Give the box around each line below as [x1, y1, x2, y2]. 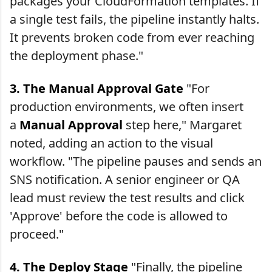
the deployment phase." [10, 47, 143, 64]
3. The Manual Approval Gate [10, 80, 183, 97]
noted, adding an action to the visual [10, 134, 213, 151]
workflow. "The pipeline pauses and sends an [10, 152, 262, 169]
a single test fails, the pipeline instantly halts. [10, 10, 259, 27]
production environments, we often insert [10, 98, 243, 115]
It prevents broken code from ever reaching [10, 29, 254, 46]
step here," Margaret [123, 116, 242, 133]
